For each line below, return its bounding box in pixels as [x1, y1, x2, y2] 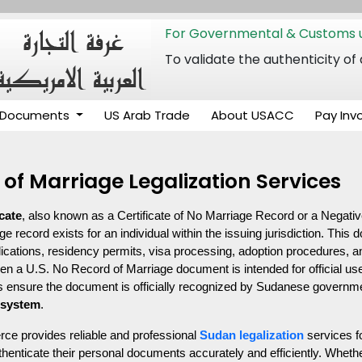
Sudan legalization [200, 329, 305, 342]
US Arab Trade [103, 107, 190, 124]
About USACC [210, 107, 294, 124]
